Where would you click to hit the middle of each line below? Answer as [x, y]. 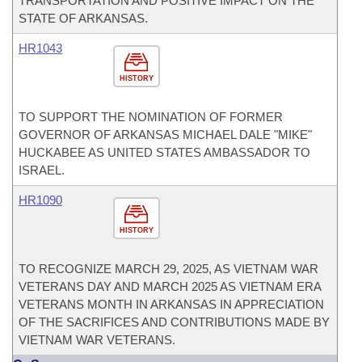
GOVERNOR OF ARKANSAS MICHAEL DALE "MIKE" [165, 135]
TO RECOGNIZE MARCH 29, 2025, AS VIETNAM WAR [168, 269]
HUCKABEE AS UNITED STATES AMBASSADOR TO [164, 152]
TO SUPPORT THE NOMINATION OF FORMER [151, 117]
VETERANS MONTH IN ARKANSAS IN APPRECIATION [171, 304]
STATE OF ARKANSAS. [83, 18]
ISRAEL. [42, 170]
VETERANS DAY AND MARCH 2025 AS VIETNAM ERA [170, 286]
